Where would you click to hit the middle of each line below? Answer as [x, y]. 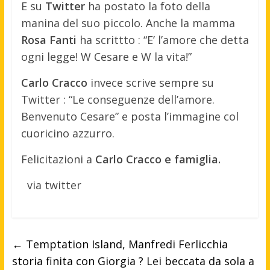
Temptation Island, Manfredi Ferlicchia [125, 244]
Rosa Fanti [49, 39]
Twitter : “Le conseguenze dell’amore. [118, 99]
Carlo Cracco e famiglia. [158, 159]
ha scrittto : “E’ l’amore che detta [162, 39]
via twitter [54, 185]
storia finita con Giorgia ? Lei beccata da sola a [133, 261]
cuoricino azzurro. [67, 133]
